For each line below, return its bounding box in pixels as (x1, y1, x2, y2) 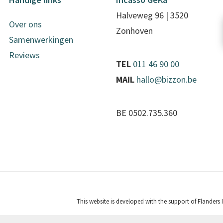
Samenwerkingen (9, 34, 73, 45)
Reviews (9, 49, 40, 61)
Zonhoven (116, 25, 153, 36)
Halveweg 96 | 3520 (116, 9, 188, 21)
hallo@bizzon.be (136, 74, 197, 85)
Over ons (9, 18, 42, 30)
